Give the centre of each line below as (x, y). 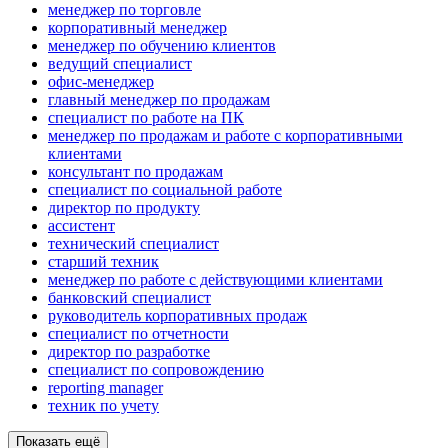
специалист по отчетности (138, 334)
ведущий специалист (120, 64)
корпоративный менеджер (137, 28)
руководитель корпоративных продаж (177, 316)
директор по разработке (129, 352)
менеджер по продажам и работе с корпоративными (225, 136)
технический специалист (133, 244)
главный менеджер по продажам (159, 100)
